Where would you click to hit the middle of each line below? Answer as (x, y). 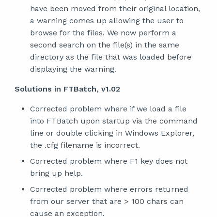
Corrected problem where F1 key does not (109, 161)
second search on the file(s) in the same (105, 45)
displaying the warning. (73, 69)
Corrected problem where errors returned (109, 189)
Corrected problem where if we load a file (108, 109)
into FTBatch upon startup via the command (114, 121)
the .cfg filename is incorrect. (85, 145)
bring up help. (56, 173)
